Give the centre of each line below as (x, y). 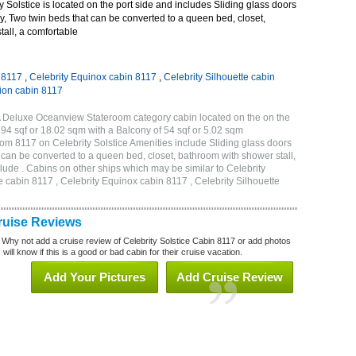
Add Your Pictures (95, 277)
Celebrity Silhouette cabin (219, 77)
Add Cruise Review (230, 277)
